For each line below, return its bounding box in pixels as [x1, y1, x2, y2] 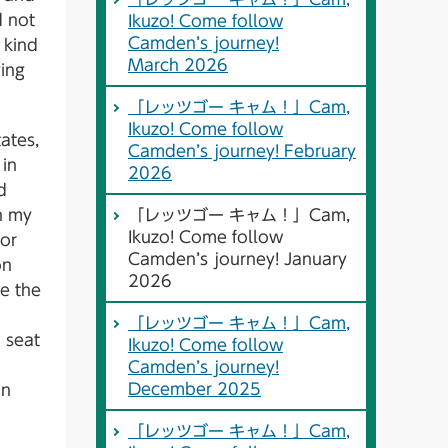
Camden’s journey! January [128, 251, 347, 268]
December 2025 [128, 381, 261, 398]
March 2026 [128, 57, 228, 74]
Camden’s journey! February [128, 143, 356, 160]
